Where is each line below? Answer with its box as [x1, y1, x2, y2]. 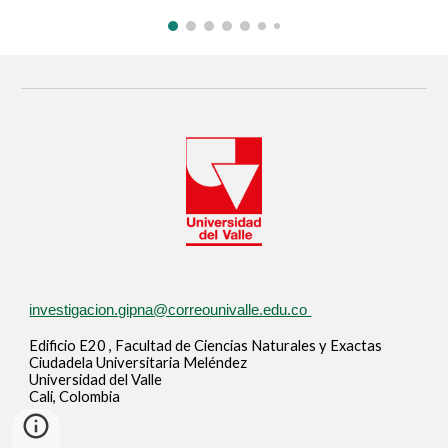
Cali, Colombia [29, 387, 121, 405]
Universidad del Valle [29, 370, 163, 388]
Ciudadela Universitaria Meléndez [29, 353, 248, 371]
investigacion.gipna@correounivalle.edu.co [29, 301, 312, 318]
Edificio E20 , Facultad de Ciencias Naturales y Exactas [29, 336, 383, 354]
